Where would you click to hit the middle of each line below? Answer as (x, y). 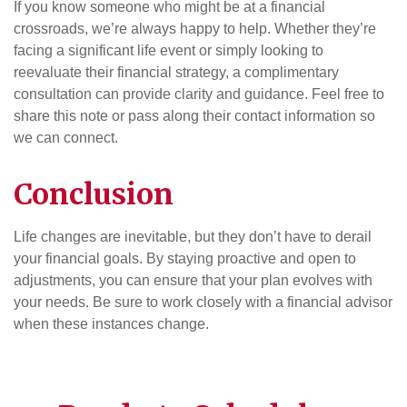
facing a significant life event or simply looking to (169, 50)
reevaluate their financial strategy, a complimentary (176, 72)
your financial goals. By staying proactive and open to (185, 258)
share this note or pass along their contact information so (194, 115)
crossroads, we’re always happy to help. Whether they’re (195, 28)
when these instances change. (111, 323)
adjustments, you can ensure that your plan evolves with (193, 280)
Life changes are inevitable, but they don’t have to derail (193, 236)
